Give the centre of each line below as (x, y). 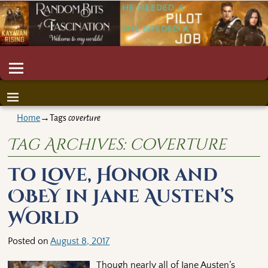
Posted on (29, 241)
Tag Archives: (69, 145)
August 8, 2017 (80, 241)
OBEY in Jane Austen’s (121, 197)
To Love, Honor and (113, 176)
